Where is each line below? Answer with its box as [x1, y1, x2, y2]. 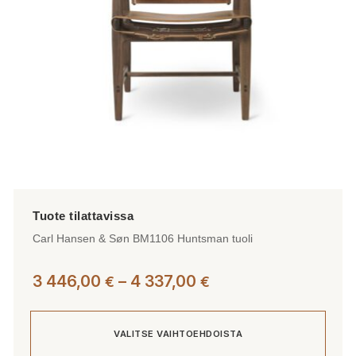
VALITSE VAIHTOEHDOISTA [114, 327, 242, 339]
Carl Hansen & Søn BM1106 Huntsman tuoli [33, 232, 253, 246]
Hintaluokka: [209, 270, 303, 290]
